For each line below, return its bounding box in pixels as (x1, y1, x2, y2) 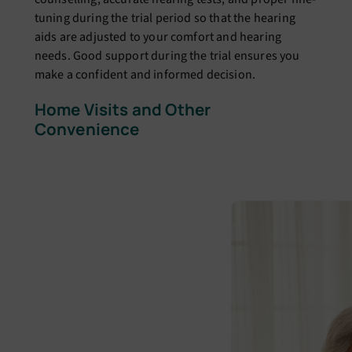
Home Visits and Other (34, 98, 211, 121)
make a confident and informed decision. (34, 65, 256, 83)
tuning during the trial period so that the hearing (34, 9, 295, 27)
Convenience (34, 118, 140, 141)
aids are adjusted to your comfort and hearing (34, 27, 282, 46)
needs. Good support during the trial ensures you (34, 46, 300, 64)
